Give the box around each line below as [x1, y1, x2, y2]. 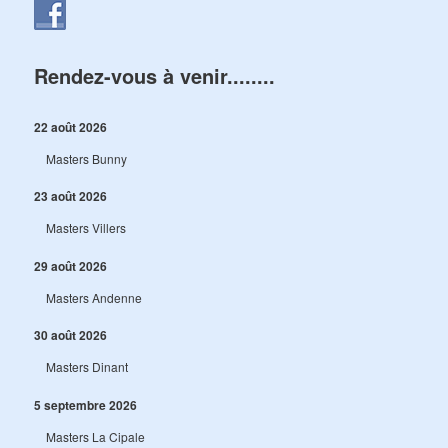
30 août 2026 [34, 326, 108, 345]
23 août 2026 [34, 187, 108, 206]
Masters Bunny [46, 149, 128, 167]
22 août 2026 [34, 117, 108, 136]
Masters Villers [46, 219, 127, 237]
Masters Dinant [46, 358, 129, 376]
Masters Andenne [46, 288, 143, 306]
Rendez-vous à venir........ [34, 60, 276, 90]
